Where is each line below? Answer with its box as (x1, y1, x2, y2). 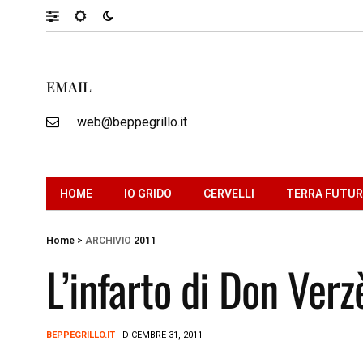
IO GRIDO (124, 186, 172, 200)
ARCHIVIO (85, 234, 131, 246)
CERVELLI (203, 186, 254, 200)
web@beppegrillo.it (76, 113, 187, 130)
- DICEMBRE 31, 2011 (115, 329, 203, 340)
